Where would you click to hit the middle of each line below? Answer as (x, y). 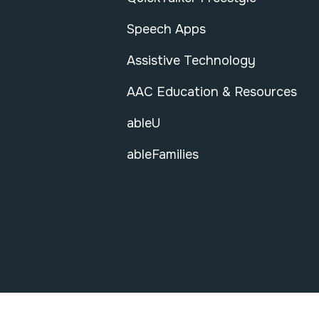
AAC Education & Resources (212, 92)
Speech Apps (166, 30)
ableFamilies (163, 155)
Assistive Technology (191, 61)
